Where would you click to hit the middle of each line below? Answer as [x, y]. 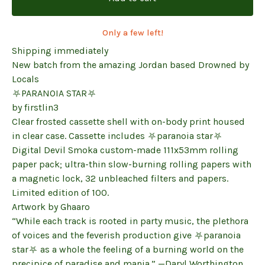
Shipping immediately [60, 51]
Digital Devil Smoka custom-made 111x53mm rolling [125, 150]
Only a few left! [132, 33]
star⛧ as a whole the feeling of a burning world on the [128, 249]
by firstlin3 [35, 107]
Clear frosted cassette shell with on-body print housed [128, 122]
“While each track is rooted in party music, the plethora [130, 221]
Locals [25, 79]
